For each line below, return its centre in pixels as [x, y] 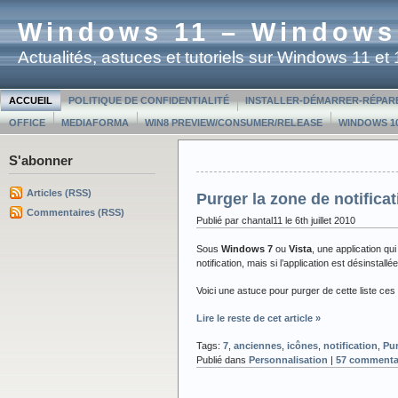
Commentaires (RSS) [76, 212]
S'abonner [41, 160]
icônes [302, 345]
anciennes [258, 345]
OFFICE [27, 123]
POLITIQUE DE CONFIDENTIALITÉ [149, 100]
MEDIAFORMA [95, 123]
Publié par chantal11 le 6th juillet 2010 [276, 220]
